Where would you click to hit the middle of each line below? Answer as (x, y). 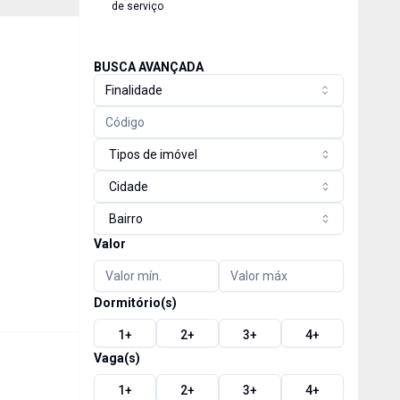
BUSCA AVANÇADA (148, 67)
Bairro (125, 219)
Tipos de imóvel (153, 154)
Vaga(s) (117, 358)
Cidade (128, 187)
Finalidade (133, 90)
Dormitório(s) (135, 303)
